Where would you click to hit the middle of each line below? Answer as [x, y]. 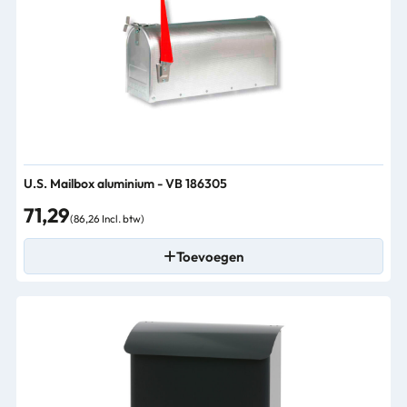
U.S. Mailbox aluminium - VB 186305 [125, 184]
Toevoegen [210, 256]
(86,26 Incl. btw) [107, 218]
